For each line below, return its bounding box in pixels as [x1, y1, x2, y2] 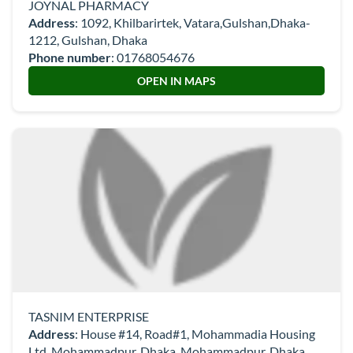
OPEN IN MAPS [137, 74, 216, 87]
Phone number [28, 50, 111, 65]
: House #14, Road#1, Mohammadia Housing [75, 326, 315, 341]
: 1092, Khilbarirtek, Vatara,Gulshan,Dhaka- [75, 15, 310, 30]
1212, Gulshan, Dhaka [28, 32, 147, 47]
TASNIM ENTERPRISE [28, 309, 149, 324]
